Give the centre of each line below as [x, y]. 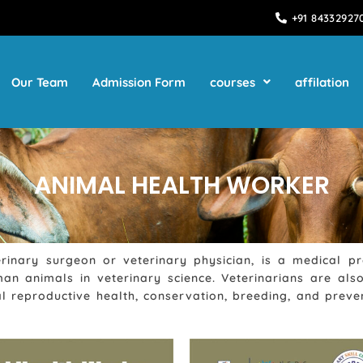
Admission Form [139, 82]
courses [233, 82]
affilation [322, 82]
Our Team [40, 82]
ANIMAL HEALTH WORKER [181, 186]
